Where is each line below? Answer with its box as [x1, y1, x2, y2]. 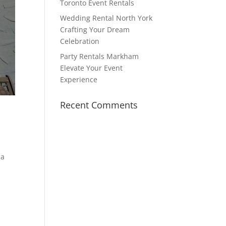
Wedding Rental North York [60, 13, 153, 23]
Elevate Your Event [60, 63, 123, 73]
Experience [60, 74, 98, 84]
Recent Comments [60, 98, 138, 111]
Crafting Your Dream [60, 24, 130, 34]
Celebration [60, 36, 100, 46]
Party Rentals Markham [60, 51, 139, 61]
